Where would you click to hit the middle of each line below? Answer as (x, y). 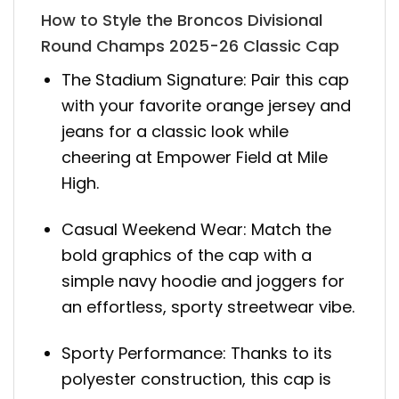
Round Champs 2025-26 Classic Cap (190, 45)
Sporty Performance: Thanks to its (197, 354)
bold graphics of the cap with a (187, 256)
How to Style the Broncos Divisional (182, 20)
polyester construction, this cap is (197, 379)
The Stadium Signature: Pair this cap (206, 79)
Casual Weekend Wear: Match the (197, 230)
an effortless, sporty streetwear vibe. (208, 307)
